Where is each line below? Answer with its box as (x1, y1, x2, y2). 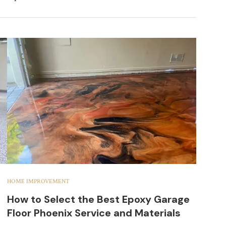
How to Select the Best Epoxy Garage (7, 192, 190, 206)
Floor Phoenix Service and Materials (7, 206, 181, 219)
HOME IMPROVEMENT (7, 177, 70, 185)
